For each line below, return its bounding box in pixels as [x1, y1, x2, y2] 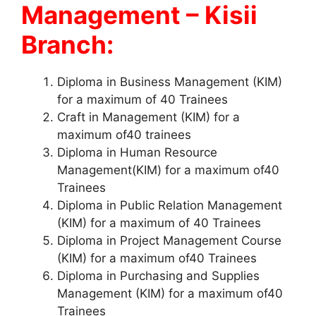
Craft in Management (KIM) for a [57, 109, 240, 124]
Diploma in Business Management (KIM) [57, 74, 282, 89]
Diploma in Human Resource [57, 145, 217, 159]
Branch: [21, 29, 114, 59]
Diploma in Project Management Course [57, 233, 281, 248]
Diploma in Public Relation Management [57, 197, 282, 212]
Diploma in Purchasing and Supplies [57, 268, 260, 283]
